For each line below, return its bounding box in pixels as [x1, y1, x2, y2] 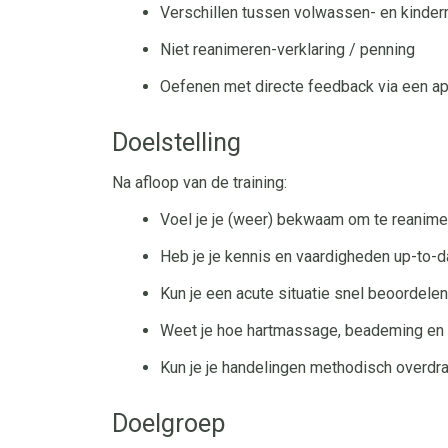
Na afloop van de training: [112, 173, 287, 192]
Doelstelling [112, 128, 241, 157]
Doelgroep [112, 409, 225, 438]
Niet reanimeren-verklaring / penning [160, 40, 415, 59]
